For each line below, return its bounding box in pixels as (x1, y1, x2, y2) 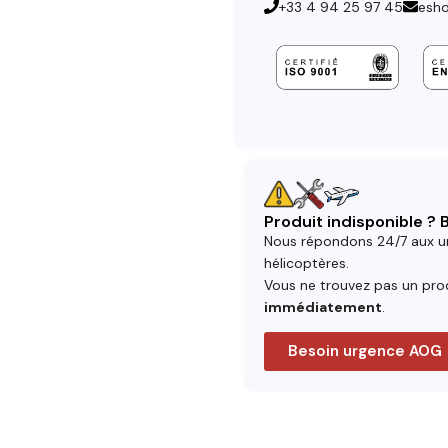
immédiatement (264, 297, 382, 316)
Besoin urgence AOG (288, 341, 442, 362)
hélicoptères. (264, 253, 349, 272)
